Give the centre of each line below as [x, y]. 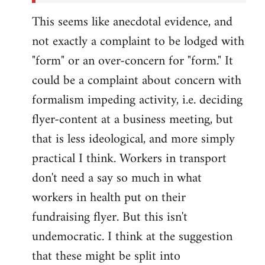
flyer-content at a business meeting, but [132, 120]
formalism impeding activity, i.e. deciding [137, 101]
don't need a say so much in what [117, 179]
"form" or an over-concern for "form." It [132, 62]
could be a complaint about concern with [137, 81]
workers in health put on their [109, 198]
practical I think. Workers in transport [129, 159]
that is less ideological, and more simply [133, 140]
